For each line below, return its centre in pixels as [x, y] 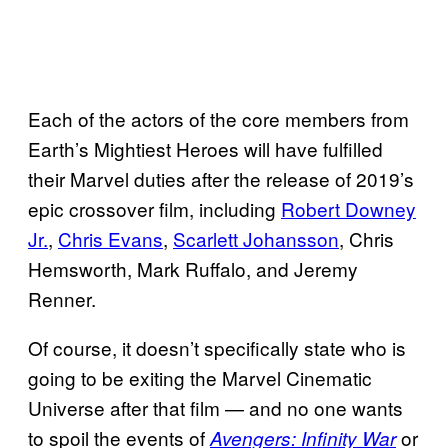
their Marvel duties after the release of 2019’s [221, 178]
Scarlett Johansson [256, 238]
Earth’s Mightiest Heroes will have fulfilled [205, 148]
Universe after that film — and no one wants [215, 407]
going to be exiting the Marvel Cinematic [200, 377]
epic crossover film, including [154, 208]
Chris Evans [110, 238]
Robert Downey [348, 208]
